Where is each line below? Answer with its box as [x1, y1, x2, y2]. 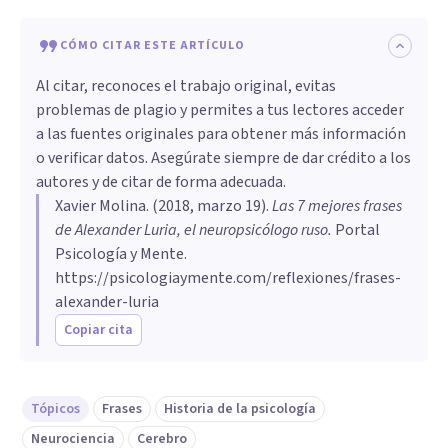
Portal [332, 218, 380, 241]
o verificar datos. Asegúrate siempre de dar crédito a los [36, 146, 411, 169]
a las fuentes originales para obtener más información [36, 122, 406, 145]
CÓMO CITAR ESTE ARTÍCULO [60, 36, 245, 54]
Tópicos [31, 398, 80, 419]
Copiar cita [64, 319, 133, 340]
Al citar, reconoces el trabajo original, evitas [36, 74, 336, 97]
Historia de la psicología [164, 398, 316, 419]
